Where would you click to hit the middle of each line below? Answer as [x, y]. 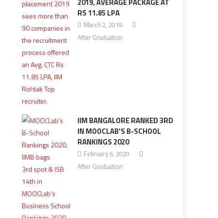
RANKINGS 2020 [103, 142]
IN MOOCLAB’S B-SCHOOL [119, 131]
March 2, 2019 [103, 25]
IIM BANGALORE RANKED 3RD [125, 120]
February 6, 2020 [106, 154]
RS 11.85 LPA [98, 13]
